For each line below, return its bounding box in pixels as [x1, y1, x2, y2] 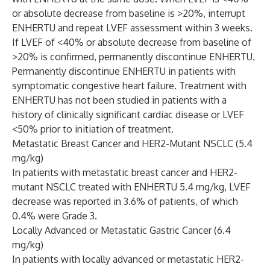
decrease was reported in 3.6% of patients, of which [12, 195, 238, 207]
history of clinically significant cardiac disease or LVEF [12, 108, 244, 121]
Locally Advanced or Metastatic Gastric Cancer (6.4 [12, 224, 231, 236]
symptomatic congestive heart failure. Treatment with [12, 80, 246, 92]
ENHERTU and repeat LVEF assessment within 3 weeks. [12, 22, 253, 34]
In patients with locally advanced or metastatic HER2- [12, 253, 244, 265]
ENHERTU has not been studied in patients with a [12, 94, 227, 106]
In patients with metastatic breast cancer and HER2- [12, 166, 237, 178]
